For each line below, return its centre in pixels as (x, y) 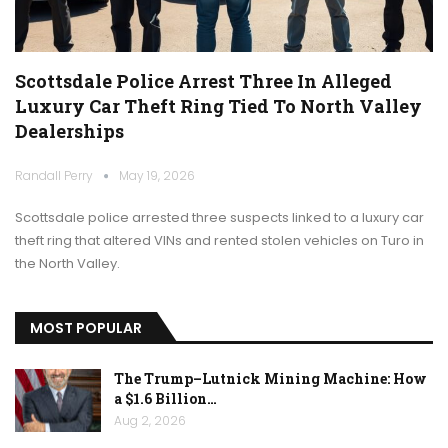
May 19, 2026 (157, 176)
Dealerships (69, 131)
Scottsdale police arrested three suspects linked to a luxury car (219, 218)
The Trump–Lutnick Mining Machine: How (270, 378)
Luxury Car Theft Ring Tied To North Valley (218, 106)
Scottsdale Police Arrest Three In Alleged (203, 81)
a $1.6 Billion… (165, 398)
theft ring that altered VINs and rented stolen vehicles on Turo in (219, 241)
